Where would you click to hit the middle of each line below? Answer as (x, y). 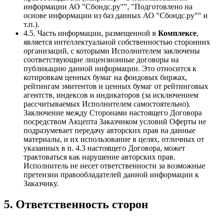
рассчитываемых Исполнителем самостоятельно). (107, 104)
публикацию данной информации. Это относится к (110, 68)
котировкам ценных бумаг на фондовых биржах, (105, 77)
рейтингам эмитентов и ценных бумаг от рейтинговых (116, 86)
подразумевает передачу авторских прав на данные (110, 130)
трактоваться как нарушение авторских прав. (99, 157)
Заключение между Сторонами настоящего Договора (113, 112)
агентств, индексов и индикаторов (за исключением (111, 95)
